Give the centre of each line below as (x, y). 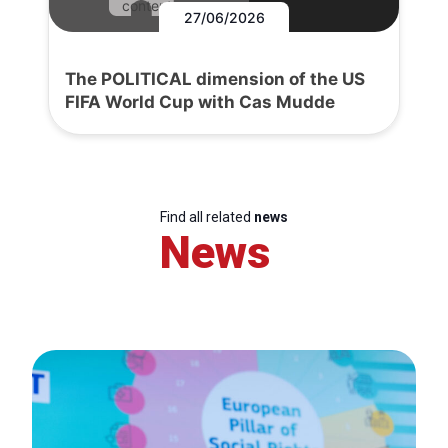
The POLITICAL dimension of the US (215, 79)
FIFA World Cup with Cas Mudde (200, 102)
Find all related (207, 217)
